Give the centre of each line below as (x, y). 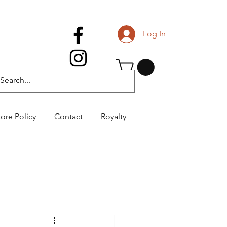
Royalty (113, 117)
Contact (68, 117)
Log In (154, 34)
